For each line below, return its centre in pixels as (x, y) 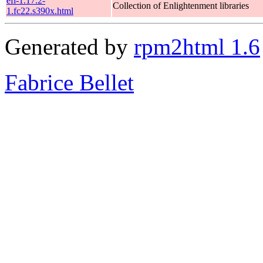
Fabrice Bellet (69, 82)
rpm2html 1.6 (197, 46)
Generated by (69, 46)
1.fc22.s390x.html (40, 11)
